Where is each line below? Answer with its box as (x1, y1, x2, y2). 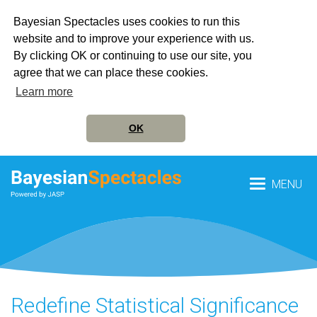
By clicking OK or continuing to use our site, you (13, 50, 253, 62)
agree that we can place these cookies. (13, 67, 209, 79)
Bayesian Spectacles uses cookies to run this (13, 16, 241, 28)
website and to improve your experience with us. (13, 33, 255, 45)
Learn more (16, 86, 74, 98)
